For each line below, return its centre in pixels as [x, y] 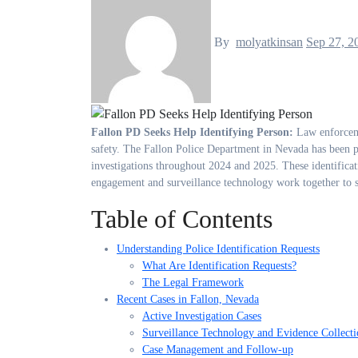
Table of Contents [182, 219]
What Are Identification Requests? [219, 265]
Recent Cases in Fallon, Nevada [188, 299]
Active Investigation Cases [202, 316]
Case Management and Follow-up [218, 349]
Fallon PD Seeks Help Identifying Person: [197, 132]
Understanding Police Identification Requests [218, 249]
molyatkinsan [269, 42]
